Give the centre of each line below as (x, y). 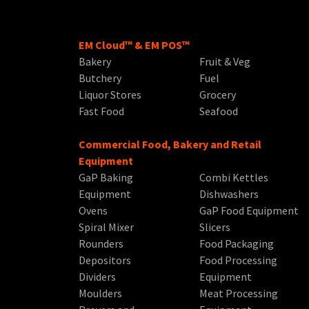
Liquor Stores (110, 94)
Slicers (215, 227)
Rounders (101, 243)
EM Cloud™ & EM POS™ (134, 45)
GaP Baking (106, 177)
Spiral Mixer (106, 227)
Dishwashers (229, 194)
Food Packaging (237, 243)
